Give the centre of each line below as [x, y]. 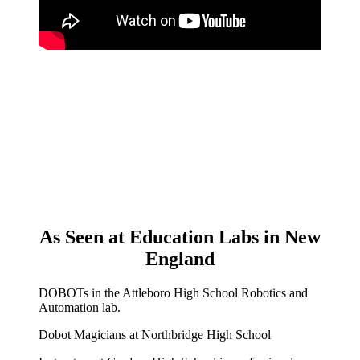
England [180, 258]
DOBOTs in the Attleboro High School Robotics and [173, 292]
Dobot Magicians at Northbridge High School [155, 334]
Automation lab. [80, 307]
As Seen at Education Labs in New [180, 237]
